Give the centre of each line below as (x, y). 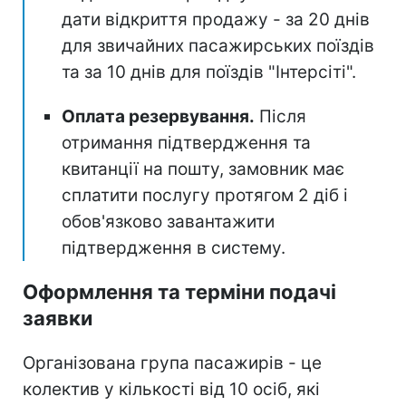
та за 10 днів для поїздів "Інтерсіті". (209, 72)
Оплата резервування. (158, 116)
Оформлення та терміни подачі (179, 291)
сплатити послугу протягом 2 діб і (205, 195)
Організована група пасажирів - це (172, 362)
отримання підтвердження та (186, 142)
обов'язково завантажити (168, 221)
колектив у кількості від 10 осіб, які (171, 389)
